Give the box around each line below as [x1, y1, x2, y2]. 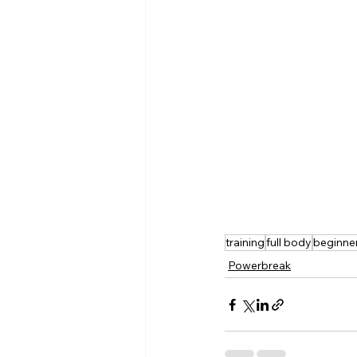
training [226, 235, 265, 250]
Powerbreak [228, 258, 291, 273]
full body [266, 235, 312, 250]
